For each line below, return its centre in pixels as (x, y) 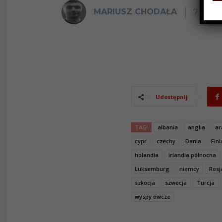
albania (168, 127)
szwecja (176, 183)
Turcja (206, 183)
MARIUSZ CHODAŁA (135, 12)
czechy (166, 141)
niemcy (189, 169)
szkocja (145, 183)
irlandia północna (192, 155)
